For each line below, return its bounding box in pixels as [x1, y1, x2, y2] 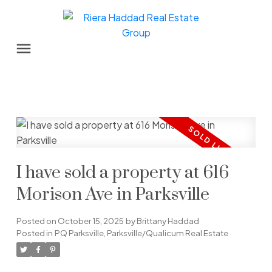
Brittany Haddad [136, 216, 199, 226]
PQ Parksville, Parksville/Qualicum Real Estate [54, 228, 228, 239]
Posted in [16, 228, 53, 239]
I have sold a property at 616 [16, 162, 229, 185]
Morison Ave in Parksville [16, 184, 209, 206]
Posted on [16, 216, 58, 226]
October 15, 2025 [57, 216, 124, 226]
